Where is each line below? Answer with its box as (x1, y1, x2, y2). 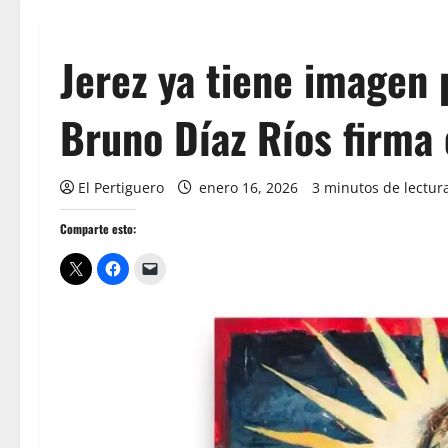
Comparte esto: (60, 220, 136, 237)
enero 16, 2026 (195, 178, 302, 197)
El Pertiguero (78, 178, 164, 197)
